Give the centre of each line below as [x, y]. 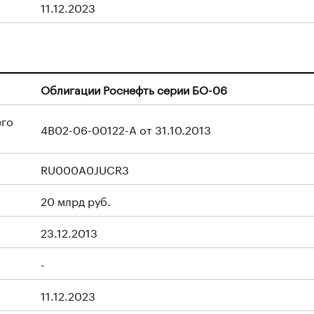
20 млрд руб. [76, 200]
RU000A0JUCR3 [85, 169]
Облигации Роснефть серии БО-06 [134, 89]
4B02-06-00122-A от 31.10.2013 [126, 129]
